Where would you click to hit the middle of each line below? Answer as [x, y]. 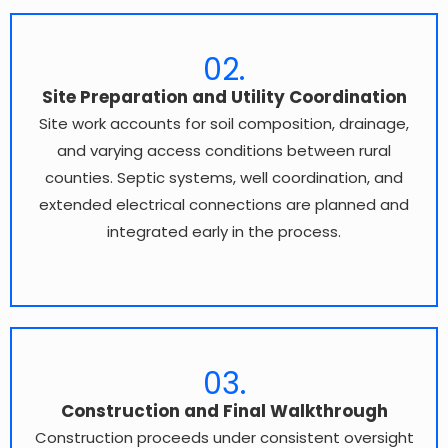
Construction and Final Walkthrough [224, 411]
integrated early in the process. [224, 232]
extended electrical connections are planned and [224, 205]
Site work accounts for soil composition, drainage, [224, 124]
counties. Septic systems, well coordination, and [224, 178]
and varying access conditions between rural [224, 151]
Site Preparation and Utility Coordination [224, 97]
